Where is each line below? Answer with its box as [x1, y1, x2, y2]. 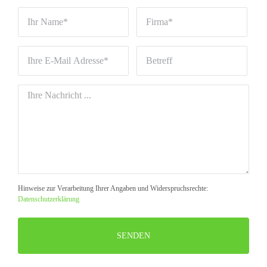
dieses [18, 251, 45, 263]
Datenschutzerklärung [17, 195, 79, 204]
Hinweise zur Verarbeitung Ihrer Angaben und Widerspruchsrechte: [17, 184, 208, 193]
